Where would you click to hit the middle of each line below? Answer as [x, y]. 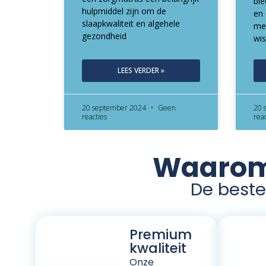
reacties [94, 116]
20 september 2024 [115, 107]
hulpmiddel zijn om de [124, 11]
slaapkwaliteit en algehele [131, 23]
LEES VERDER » [141, 70]
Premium [161, 234]
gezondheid [104, 36]
